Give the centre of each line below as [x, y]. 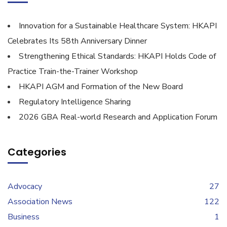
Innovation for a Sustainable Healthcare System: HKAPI [118, 26]
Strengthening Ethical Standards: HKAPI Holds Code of [117, 56]
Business [24, 217]
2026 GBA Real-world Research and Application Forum [118, 117]
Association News [40, 202]
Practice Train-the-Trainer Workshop [73, 71]
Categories [37, 152]
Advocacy [25, 186]
